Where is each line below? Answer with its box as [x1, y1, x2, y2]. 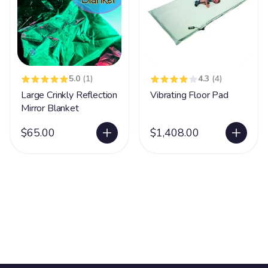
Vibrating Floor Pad [150, 89, 229, 102]
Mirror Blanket [21, 102, 79, 115]
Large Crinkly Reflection [21, 89, 118, 102]
